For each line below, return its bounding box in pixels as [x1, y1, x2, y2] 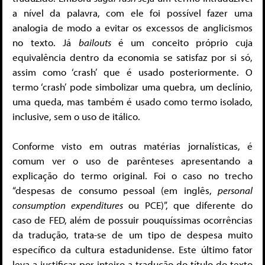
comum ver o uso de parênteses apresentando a [12, 154, 253, 167]
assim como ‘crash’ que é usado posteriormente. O [12, 65, 253, 78]
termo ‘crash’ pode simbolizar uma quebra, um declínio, [12, 80, 253, 93]
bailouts [78, 35, 118, 49]
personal [218, 184, 253, 197]
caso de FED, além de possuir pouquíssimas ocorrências [12, 214, 253, 227]
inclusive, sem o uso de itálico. [12, 109, 140, 122]
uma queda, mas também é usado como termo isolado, [12, 95, 253, 108]
